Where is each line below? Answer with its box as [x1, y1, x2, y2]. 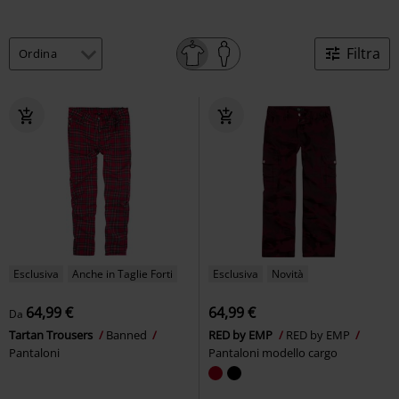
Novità [272, 265, 304, 281]
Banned [106, 326, 150, 343]
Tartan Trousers [9, 326, 95, 343]
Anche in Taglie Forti [72, 265, 173, 281]
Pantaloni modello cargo [208, 344, 338, 361]
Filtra [346, 43, 380, 63]
